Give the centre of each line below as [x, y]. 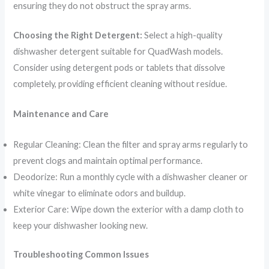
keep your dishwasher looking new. [81, 225]
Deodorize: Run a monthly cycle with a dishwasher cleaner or [131, 177]
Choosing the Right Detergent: [79, 35]
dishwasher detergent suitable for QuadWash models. [118, 51]
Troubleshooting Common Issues [81, 255]
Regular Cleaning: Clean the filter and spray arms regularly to [131, 144]
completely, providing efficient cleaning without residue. [120, 83]
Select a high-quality [183, 35]
